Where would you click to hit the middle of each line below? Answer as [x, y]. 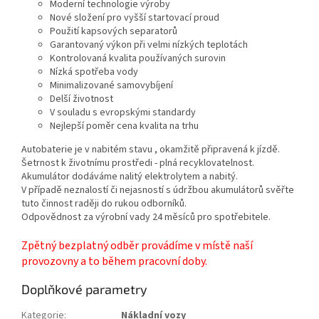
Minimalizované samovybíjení [111, 85]
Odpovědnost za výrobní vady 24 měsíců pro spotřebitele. [146, 217]
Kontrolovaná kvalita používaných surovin [138, 58]
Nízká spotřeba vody [94, 72]
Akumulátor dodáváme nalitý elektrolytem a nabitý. [130, 176]
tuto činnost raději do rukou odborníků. [104, 203]
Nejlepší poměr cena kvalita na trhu [124, 126]
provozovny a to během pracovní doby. [114, 261]
